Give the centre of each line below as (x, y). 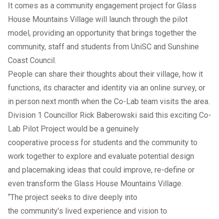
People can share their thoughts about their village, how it (105, 74)
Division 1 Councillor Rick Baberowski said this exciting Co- (109, 115)
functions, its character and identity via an (79, 88)
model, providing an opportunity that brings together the (102, 33)
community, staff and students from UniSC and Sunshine (103, 46)
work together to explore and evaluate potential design (101, 156)
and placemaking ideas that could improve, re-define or (101, 170)
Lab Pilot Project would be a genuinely (73, 129)
